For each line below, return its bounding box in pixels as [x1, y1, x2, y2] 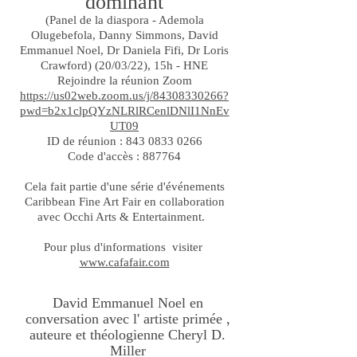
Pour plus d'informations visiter [43, 241, 206, 253]
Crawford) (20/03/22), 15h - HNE [41, 59, 208, 72]
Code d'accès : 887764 [68, 150, 181, 163]
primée [182, 311, 222, 327]
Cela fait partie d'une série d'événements [24, 180, 225, 193]
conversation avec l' [25, 311, 139, 327]
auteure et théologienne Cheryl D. [29, 327, 226, 343]
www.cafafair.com [79, 256, 170, 269]
